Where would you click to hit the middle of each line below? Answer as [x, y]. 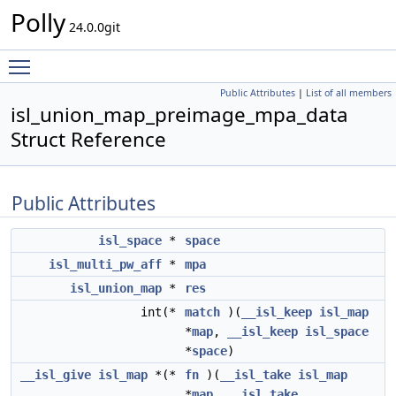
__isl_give [56, 375]
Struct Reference [88, 139]
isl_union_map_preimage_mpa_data [179, 114]
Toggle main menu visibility [121, 59]
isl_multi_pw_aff [105, 264]
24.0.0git [93, 27]
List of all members [349, 93]
